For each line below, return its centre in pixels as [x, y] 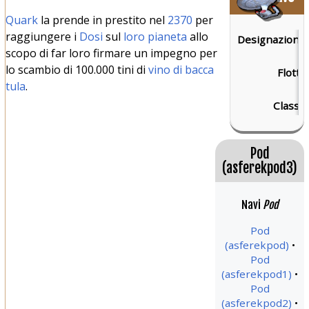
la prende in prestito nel [102, 20]
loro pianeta [155, 36]
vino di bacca [181, 69]
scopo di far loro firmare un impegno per [111, 53]
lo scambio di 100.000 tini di [77, 69]
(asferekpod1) [257, 274]
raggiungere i [42, 36]
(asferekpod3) [260, 168]
